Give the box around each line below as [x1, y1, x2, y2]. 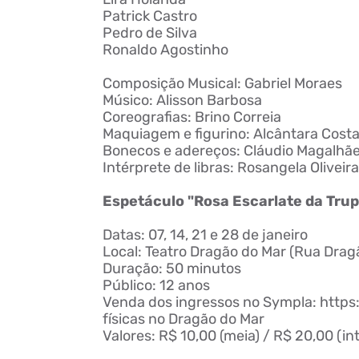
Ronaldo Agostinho [102, 41, 228, 58]
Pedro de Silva [102, 24, 197, 42]
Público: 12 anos [102, 276, 210, 294]
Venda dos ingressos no [102, 293, 263, 311]
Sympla [262, 293, 313, 311]
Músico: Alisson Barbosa [102, 91, 262, 109]
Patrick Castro [102, 7, 197, 25]
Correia [229, 108, 281, 126]
